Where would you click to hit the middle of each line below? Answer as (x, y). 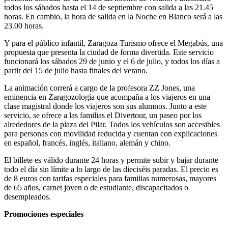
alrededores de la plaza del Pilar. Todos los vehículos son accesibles (112, 126)
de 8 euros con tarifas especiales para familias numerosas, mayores (110, 180)
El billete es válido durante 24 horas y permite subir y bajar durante (111, 162)
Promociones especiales (44, 216)
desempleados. (27, 198)
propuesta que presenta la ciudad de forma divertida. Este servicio (109, 54)
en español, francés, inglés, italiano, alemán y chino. (87, 145)
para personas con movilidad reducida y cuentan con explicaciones (111, 135)
